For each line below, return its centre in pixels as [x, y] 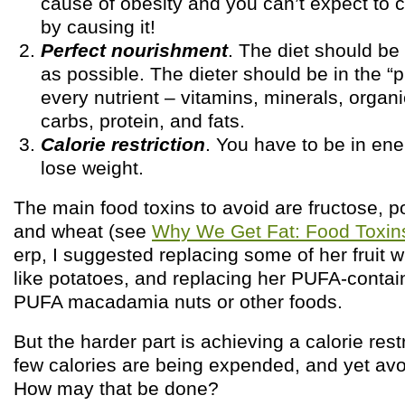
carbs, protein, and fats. [143, 121]
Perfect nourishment [134, 50]
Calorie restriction [123, 144]
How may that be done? [116, 388]
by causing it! [98, 27]
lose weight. [92, 168]
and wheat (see [83, 231]
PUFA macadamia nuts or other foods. [178, 301]
